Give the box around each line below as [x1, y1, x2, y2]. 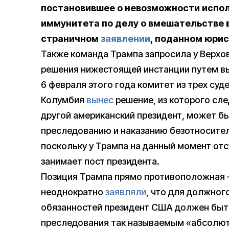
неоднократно [41, 187, 105, 198]
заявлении [101, 33, 150, 44]
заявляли [105, 187, 146, 198]
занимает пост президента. [41, 156, 159, 167]
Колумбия [41, 95, 86, 106]
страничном [41, 33, 101, 44]
